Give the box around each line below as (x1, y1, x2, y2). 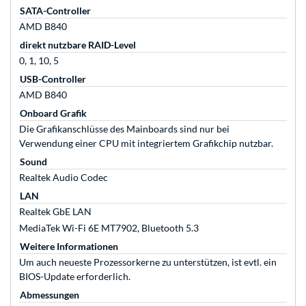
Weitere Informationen (20, 240, 118, 253)
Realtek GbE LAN (19, 206, 92, 218)
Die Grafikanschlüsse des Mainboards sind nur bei (19, 123, 229, 135)
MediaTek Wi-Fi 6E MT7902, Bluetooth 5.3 (19, 222, 199, 234)
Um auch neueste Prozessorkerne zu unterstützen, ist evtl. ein (19, 256, 277, 268)
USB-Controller (20, 73, 86, 85)
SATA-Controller (20, 5, 91, 17)
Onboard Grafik (20, 107, 87, 120)
